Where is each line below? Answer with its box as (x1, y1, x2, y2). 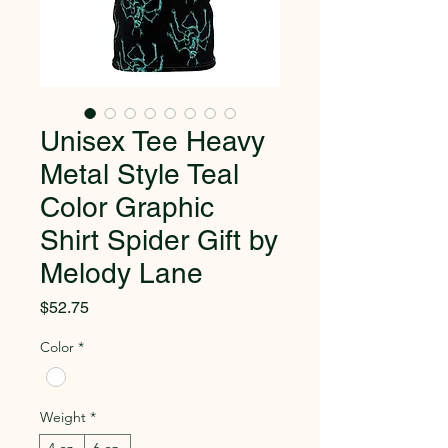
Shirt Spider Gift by (40, 224, 278, 256)
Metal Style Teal (40, 158, 239, 190)
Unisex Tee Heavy (40, 125, 265, 157)
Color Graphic (40, 191, 214, 223)
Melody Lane (40, 257, 203, 289)
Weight (40, 408, 86, 427)
